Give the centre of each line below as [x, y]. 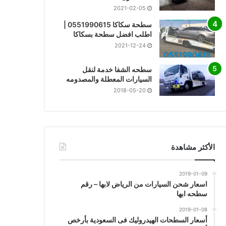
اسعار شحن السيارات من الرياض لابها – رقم [144, 184]
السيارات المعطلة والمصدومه [109, 79]
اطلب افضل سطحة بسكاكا [112, 34]
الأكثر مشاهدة [193, 147]
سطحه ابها [192, 194]
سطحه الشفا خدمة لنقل [117, 70]
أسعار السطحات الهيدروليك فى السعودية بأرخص [137, 220]
